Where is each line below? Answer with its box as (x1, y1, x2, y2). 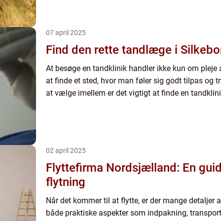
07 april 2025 (46, 29, 86, 37)
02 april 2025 (46, 147, 86, 154)
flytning (46, 175, 85, 189)
